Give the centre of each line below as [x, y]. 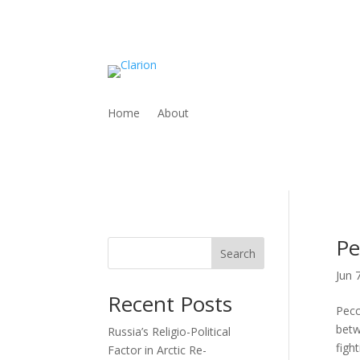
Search [238, 253]
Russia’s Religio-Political [170, 331]
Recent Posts [170, 303]
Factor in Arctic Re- [157, 350]
